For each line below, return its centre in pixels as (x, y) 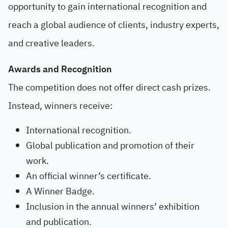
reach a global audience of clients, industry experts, (114, 25)
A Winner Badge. (60, 191)
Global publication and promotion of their (110, 145)
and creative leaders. (51, 43)
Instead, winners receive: (60, 106)
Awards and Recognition (60, 69)
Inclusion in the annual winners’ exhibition (113, 206)
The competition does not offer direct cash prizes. (109, 87)
